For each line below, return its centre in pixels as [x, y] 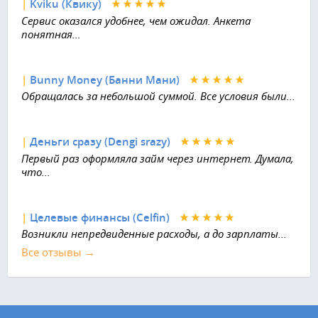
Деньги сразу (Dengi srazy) [100, 142]
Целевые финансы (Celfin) [100, 217]
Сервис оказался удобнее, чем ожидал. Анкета [136, 20]
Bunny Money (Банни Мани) [105, 79]
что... [36, 171]
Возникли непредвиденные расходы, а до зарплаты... [154, 234]
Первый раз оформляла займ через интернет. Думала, [158, 158]
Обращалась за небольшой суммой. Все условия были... [158, 96]
